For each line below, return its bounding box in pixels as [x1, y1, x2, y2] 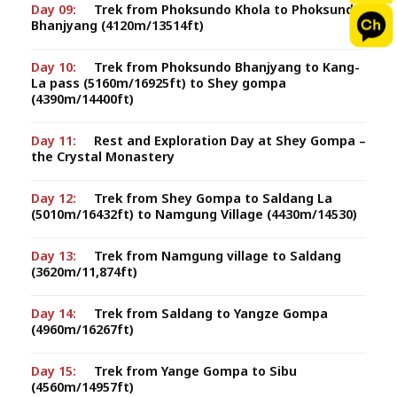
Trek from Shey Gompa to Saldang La [94, 189, 332, 207]
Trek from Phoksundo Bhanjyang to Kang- [94, 58, 360, 76]
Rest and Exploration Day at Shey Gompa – [94, 131, 366, 150]
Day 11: [31, 131, 76, 150]
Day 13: [31, 246, 76, 265]
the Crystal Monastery [31, 147, 175, 166]
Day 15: [31, 362, 76, 380]
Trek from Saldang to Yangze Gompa [94, 304, 328, 323]
